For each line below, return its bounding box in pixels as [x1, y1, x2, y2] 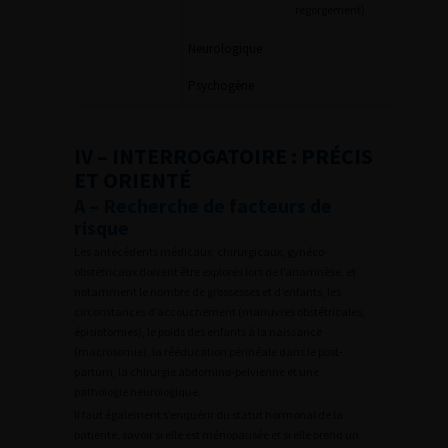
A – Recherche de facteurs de [74, 193, 332, 218]
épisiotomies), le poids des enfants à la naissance [74, 324, 322, 339]
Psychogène [188, 77, 254, 94]
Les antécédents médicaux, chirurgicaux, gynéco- [74, 244, 328, 259]
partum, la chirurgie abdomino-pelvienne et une [74, 364, 319, 379]
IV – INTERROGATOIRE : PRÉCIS [74, 142, 373, 170]
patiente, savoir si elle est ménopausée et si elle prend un [74, 427, 359, 442]
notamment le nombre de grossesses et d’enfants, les [74, 284, 341, 299]
